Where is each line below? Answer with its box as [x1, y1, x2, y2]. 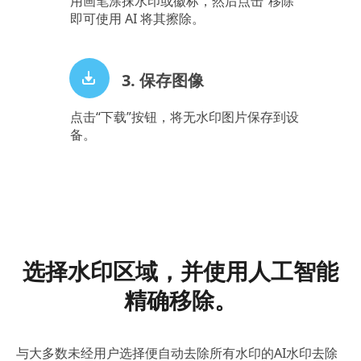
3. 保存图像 [121, 68, 204, 91]
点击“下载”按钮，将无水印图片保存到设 [69, 108, 299, 127]
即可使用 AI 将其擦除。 [69, 10, 205, 28]
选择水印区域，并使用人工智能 [23, 255, 338, 287]
